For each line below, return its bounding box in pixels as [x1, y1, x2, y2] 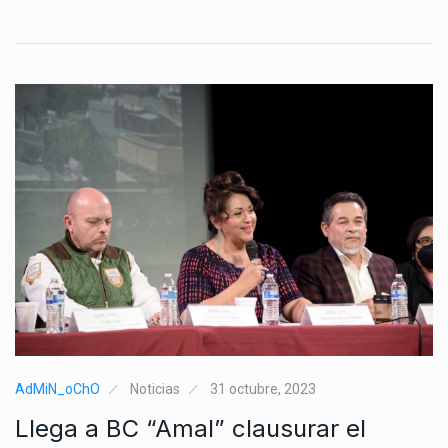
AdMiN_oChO [15, 380, 100, 397]
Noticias [130, 380, 180, 397]
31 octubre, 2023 [210, 380, 316, 397]
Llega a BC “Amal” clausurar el [15, 413, 366, 443]
